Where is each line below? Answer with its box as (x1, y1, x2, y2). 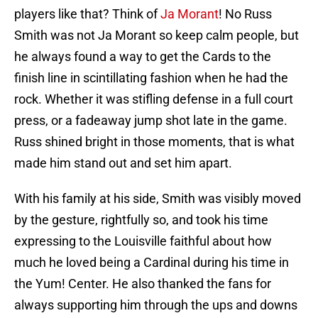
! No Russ (219, 6, 272, 22)
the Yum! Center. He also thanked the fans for (14, 276, 271, 292)
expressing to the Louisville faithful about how (14, 234, 272, 249)
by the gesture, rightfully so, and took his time (14, 212, 268, 228)
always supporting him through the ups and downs (14, 297, 297, 313)
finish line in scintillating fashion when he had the (14, 70, 288, 86)
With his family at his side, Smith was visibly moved (14, 191, 301, 207)
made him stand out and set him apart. (14, 155, 232, 171)
